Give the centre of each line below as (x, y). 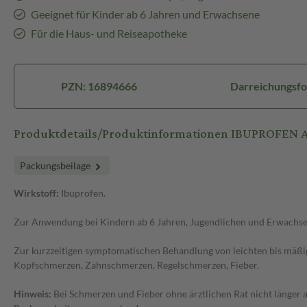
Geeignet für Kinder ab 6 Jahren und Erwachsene (145, 14)
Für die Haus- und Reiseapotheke (109, 34)
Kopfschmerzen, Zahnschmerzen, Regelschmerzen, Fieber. (136, 265)
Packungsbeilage (56, 166)
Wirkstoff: (37, 193)
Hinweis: (34, 294)
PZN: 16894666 (99, 86)
